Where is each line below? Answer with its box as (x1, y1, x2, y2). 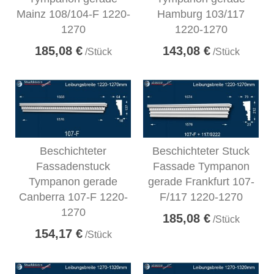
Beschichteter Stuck (152, 144, 250, 157)
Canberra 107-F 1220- (18, 190, 128, 203)
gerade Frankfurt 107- (147, 175, 254, 188)
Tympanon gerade (29, 175, 117, 188)
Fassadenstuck (36, 160, 110, 172)
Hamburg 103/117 (157, 7, 245, 20)
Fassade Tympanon (152, 160, 250, 172)
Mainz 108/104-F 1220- (16, 7, 130, 20)
